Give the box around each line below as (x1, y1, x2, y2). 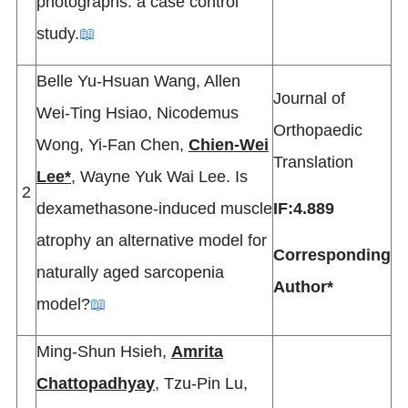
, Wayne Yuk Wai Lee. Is (71, 168, 248, 187)
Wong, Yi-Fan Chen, (36, 136, 189, 155)
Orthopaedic (273, 121, 362, 140)
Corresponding (273, 246, 391, 265)
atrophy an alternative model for (36, 231, 267, 250)
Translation (273, 153, 353, 172)
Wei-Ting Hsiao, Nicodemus (36, 104, 239, 123)
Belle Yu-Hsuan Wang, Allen (36, 72, 240, 91)
